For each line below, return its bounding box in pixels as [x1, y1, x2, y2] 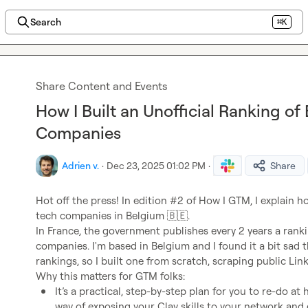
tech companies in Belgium [36, 209, 167, 222]
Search [30, 16, 61, 27]
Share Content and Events [36, 79, 167, 93]
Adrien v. [62, 159, 99, 171]
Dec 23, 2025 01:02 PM [107, 159, 206, 171]
